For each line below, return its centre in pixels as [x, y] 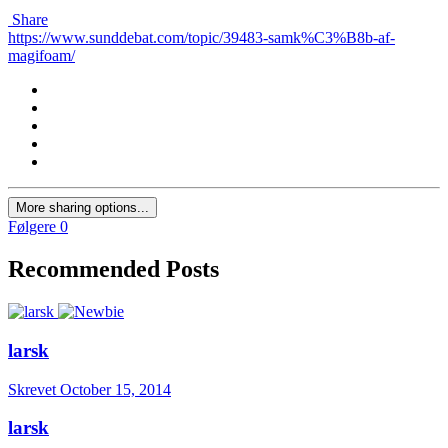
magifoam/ [41, 56]
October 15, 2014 [115, 389]
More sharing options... [82, 208]
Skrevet [34, 389]
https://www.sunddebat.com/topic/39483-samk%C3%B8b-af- [201, 38]
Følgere [32, 227]
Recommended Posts [113, 269]
